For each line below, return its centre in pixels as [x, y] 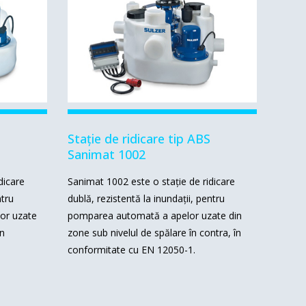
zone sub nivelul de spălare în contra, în [154, 233]
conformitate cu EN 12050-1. [131, 250]
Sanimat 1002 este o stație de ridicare [151, 182]
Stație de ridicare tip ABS [139, 139]
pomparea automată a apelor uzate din [154, 216]
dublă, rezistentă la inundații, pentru [146, 199]
